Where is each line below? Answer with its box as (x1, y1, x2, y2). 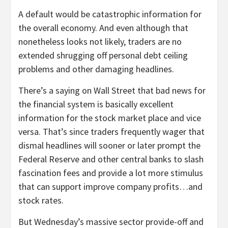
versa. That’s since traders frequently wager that (18, 125, 205, 137)
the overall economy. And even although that (18, 21, 188, 34)
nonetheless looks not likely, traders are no (18, 35, 182, 47)
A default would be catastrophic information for (18, 8, 202, 20)
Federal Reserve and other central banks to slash (18, 153, 204, 165)
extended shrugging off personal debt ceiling (18, 49, 188, 61)
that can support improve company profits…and (18, 180, 203, 192)
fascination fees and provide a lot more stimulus (18, 166, 203, 179)
